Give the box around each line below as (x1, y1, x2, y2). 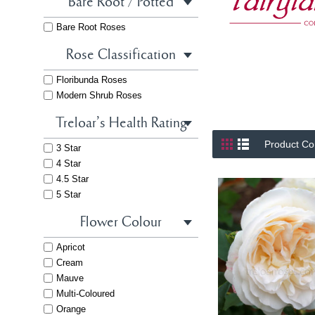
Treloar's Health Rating (55, 116, 187, 131)
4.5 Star (56, 174, 89, 184)
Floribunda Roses (56, 75, 127, 85)
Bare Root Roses (56, 22, 126, 32)
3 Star (56, 143, 81, 153)
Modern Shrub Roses (56, 90, 142, 101)
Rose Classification (66, 48, 176, 63)
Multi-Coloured (56, 288, 115, 299)
